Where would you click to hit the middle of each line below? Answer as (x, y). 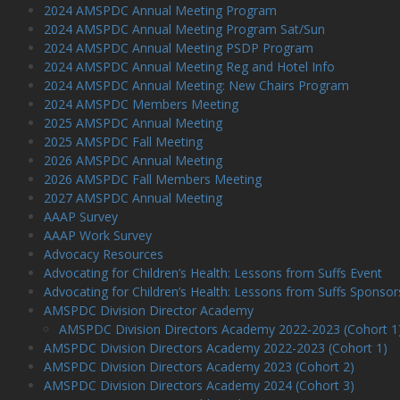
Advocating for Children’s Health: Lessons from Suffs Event (212, 273)
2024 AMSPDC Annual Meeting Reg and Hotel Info (189, 67)
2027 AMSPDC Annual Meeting (133, 198)
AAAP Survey (80, 217)
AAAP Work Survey (97, 235)
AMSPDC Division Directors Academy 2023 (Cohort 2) (199, 367)
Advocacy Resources (103, 254)
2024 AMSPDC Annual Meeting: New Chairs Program (196, 85)
